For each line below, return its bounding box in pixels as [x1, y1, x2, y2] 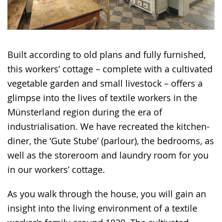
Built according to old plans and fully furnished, [7, 49, 206, 61]
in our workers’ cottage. [7, 164, 105, 176]
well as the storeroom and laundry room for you [7, 149, 209, 162]
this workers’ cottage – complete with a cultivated [7, 63, 213, 75]
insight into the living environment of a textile [7, 202, 197, 215]
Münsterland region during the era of [7, 106, 162, 118]
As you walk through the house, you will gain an [7, 188, 206, 200]
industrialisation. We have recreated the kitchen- [7, 120, 210, 133]
